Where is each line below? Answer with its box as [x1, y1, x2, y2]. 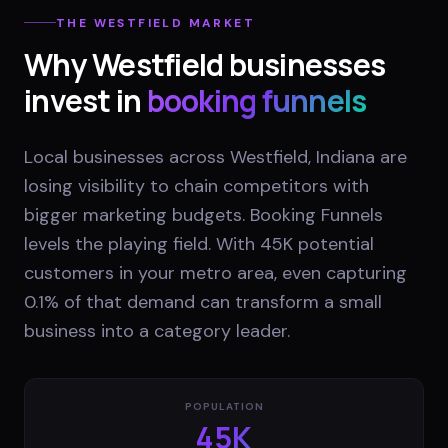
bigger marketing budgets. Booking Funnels [24, 202, 383, 227]
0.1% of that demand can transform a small [24, 289, 382, 314]
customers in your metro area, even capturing [24, 260, 407, 285]
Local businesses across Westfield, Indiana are [24, 144, 407, 169]
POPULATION [184, 399, 264, 413]
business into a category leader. [24, 318, 290, 343]
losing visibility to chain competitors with [24, 173, 369, 198]
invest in [24, 79, 142, 121]
